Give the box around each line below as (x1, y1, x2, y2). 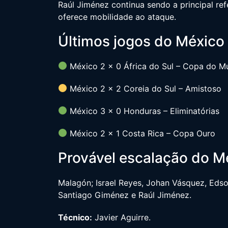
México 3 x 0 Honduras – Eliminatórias (67, 105, 220, 116)
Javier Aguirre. (92, 212, 151, 222)
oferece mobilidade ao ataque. (58, 11, 176, 22)
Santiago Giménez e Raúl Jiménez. (58, 189, 191, 200)
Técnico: (58, 212, 92, 222)
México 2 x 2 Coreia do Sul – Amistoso (67, 83, 222, 94)
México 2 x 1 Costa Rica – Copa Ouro (67, 128, 216, 138)
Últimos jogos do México (58, 32, 224, 50)
